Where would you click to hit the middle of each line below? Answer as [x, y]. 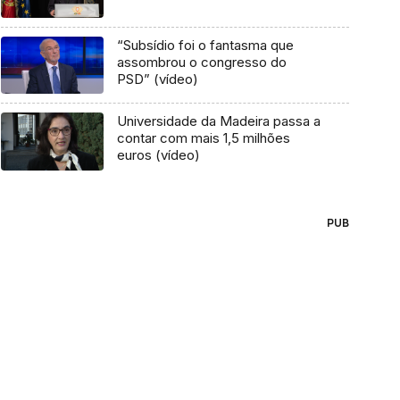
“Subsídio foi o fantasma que [205, 45]
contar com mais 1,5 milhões [203, 138]
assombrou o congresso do [201, 62]
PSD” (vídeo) [157, 79]
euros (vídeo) [158, 155]
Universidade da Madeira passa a [218, 121]
